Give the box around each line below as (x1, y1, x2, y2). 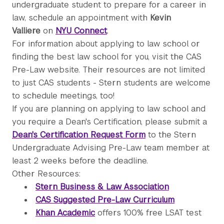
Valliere (12, 25, 40, 36)
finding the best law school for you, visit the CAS (12, 51, 201, 62)
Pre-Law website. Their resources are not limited (12, 64, 205, 75)
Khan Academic (35, 207, 95, 218)
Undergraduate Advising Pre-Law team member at (12, 142, 209, 153)
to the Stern (145, 129, 196, 140)
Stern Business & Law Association (35, 181, 169, 192)
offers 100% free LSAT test (95, 207, 201, 218)
